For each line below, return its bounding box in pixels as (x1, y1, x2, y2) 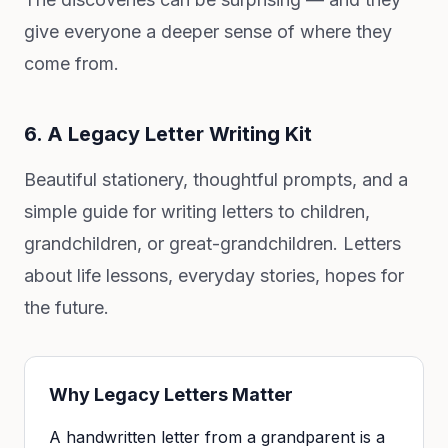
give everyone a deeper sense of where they (24, 21, 392, 42)
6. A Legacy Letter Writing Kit (24, 122, 312, 146)
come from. (24, 53, 119, 74)
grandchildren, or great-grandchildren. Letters (24, 233, 401, 254)
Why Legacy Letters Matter (49, 384, 293, 405)
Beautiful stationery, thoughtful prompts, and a (24, 169, 408, 190)
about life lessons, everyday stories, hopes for (24, 265, 404, 286)
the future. (24, 297, 109, 318)
